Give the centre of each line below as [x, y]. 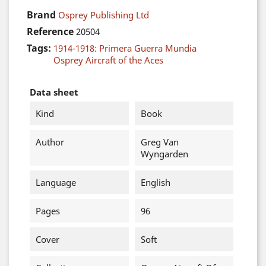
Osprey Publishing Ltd [104, 15]
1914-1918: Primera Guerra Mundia [125, 48]
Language [56, 182]
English [155, 182]
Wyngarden [164, 154]
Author [50, 142]
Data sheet [54, 92]
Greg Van [159, 142]
